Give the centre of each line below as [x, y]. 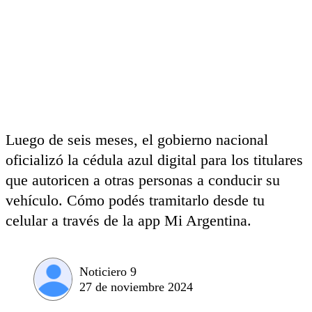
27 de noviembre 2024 [136, 287]
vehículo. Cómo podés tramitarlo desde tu [135, 200]
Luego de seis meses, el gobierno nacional [137, 140]
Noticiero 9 [108, 271]
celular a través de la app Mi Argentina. [128, 220]
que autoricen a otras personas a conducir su [143, 180]
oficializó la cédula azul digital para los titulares [154, 160]
